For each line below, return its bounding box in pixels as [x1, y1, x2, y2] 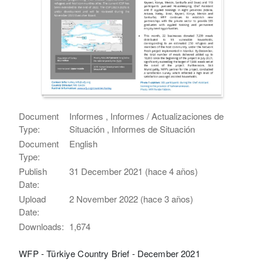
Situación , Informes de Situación [69, 122, 195, 135]
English [69, 137, 98, 150]
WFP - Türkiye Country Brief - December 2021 [19, 247, 200, 259]
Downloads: [19, 220, 65, 232]
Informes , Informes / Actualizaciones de [69, 109, 224, 122]
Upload [19, 192, 46, 205]
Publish [19, 164, 48, 177]
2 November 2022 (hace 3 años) [69, 192, 194, 205]
